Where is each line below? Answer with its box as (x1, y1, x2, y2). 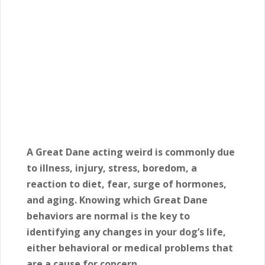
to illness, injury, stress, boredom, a (27, 161, 197, 174)
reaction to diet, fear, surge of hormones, (27, 177, 227, 190)
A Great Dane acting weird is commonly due (27, 146, 235, 159)
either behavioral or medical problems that (27, 241, 233, 254)
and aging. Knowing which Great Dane (27, 193, 208, 206)
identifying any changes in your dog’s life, (27, 225, 226, 238)
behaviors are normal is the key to (27, 209, 190, 222)
